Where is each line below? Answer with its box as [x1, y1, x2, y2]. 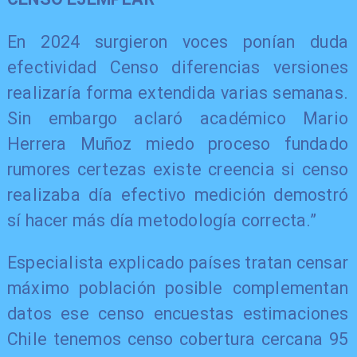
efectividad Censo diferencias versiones [6, 57, 349, 77]
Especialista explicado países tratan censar [6, 253, 349, 273]
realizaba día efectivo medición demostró [6, 184, 349, 205]
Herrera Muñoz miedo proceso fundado [6, 133, 349, 154]
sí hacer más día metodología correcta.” [6, 210, 316, 230]
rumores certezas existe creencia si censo [6, 159, 349, 179]
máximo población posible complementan [6, 278, 349, 299]
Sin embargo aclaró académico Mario [6, 108, 349, 128]
